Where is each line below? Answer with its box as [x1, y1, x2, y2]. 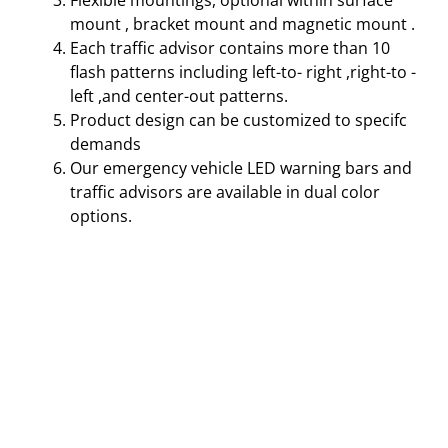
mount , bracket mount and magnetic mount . [70, 13, 415, 36]
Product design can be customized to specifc [70, 109, 407, 132]
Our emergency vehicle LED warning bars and [70, 157, 412, 180]
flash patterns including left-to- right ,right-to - [70, 61, 416, 84]
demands [70, 133, 141, 156]
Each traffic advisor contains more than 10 [70, 37, 390, 60]
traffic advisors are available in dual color [70, 181, 380, 204]
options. [70, 205, 132, 228]
